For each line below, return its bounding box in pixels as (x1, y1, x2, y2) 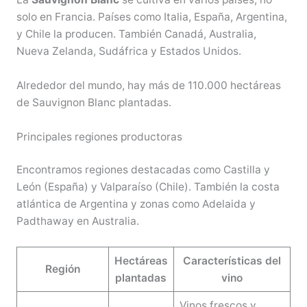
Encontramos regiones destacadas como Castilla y (16, 162, 270, 176)
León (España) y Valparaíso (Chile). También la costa (16, 180, 280, 193)
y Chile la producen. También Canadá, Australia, (16, 27, 256, 40)
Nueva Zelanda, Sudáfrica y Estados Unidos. (16, 44, 241, 58)
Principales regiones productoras (16, 130, 182, 143)
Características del (182, 254, 281, 267)
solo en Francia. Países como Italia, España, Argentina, (16, 10, 287, 23)
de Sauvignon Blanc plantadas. (16, 95, 171, 109)
